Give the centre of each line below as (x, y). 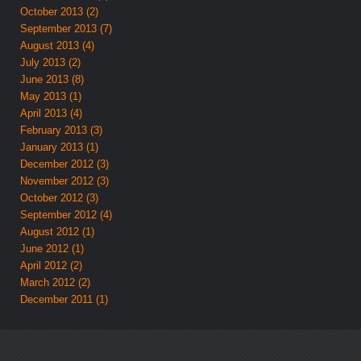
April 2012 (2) (52, 265)
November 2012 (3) (65, 180)
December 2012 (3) (65, 164)
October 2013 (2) (60, 11)
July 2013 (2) (51, 62)
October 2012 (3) (60, 197)
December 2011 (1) (64, 299)
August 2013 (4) (58, 45)
